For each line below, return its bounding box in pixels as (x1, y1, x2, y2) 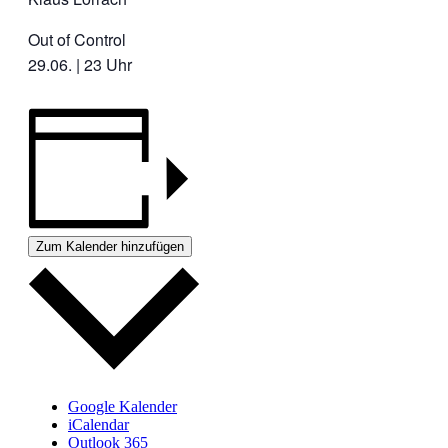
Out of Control (28, 28, 126, 51)
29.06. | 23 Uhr (28, 53, 132, 76)
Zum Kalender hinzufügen (36, 239, 184, 255)
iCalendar (68, 415, 129, 433)
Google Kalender (68, 397, 177, 415)
